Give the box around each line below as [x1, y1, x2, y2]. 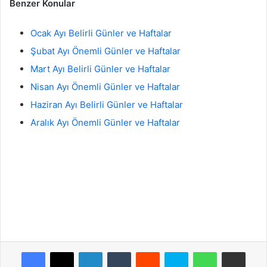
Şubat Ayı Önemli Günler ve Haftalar [30, 45, 183, 57]
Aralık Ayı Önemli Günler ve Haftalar [30, 117, 180, 129]
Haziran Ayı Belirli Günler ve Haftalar [30, 99, 183, 111]
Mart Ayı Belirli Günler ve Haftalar [30, 63, 170, 75]
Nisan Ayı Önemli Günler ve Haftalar [30, 81, 180, 93]
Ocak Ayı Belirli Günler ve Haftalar [30, 27, 172, 39]
